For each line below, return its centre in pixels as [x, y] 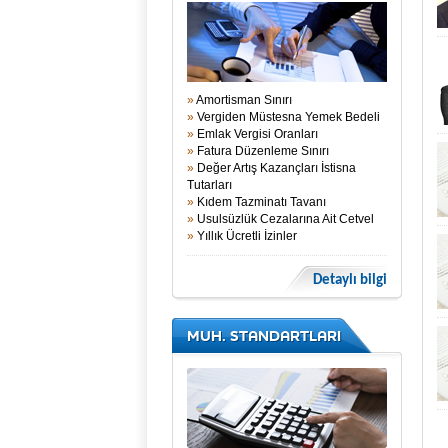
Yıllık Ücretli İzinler [245, 236]
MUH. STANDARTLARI [264, 335]
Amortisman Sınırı [243, 100]
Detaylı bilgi [350, 280]
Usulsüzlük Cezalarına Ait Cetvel [284, 219]
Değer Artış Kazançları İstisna [275, 168]
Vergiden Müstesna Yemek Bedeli [287, 117]
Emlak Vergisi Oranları [256, 134]
